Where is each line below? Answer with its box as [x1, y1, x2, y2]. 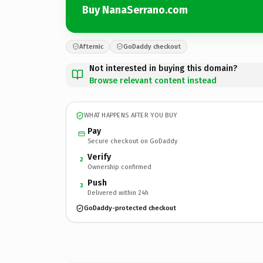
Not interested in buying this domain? [89, 63, 237, 73]
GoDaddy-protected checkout [84, 204, 176, 212]
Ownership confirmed [87, 163, 151, 171]
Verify [87, 151, 111, 162]
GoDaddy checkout [123, 42, 181, 50]
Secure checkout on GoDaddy [87, 137, 177, 145]
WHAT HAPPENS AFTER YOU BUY [84, 112, 177, 119]
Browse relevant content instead [89, 75, 217, 86]
